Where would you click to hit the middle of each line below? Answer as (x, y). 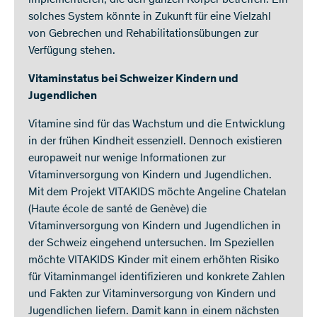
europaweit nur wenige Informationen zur (127, 159)
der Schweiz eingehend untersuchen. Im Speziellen (151, 244)
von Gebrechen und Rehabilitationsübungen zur (143, 34)
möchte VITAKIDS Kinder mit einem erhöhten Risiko (154, 261)
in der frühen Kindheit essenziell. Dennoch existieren (155, 142)
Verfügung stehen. (72, 51)
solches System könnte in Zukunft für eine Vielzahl (150, 17)
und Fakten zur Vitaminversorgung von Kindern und (152, 295)
